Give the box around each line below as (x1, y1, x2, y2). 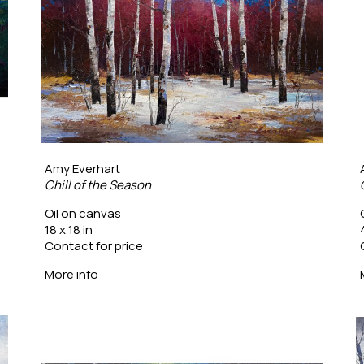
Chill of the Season (44, 175, 151, 193)
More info (44, 265, 98, 283)
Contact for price (44, 236, 143, 254)
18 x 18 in (44, 220, 93, 238)
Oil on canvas (44, 204, 121, 222)
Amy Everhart (44, 159, 120, 177)
